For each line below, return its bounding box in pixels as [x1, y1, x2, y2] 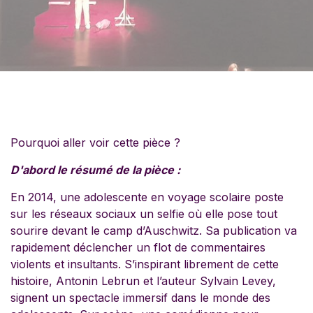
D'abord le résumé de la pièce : [10, 163, 180, 177]
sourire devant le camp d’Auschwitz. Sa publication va [10, 224, 297, 238]
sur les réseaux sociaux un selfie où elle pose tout [10, 207, 277, 221]
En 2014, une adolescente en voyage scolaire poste [10, 190, 284, 204]
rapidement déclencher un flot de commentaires [10, 240, 265, 254]
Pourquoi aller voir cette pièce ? [10, 136, 180, 150]
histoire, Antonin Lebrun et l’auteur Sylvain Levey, [10, 274, 276, 288]
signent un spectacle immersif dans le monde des [10, 291, 270, 305]
